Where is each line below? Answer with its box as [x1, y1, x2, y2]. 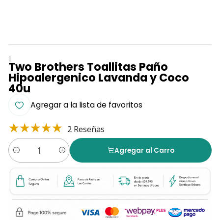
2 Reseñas [67, 124, 105, 135]
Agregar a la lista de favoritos [30, 99, 142, 111]
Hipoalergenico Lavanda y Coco [8, 70, 189, 86]
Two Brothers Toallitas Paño [8, 59, 168, 75]
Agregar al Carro [114, 145, 175, 155]
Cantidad [8, 151, 36, 160]
